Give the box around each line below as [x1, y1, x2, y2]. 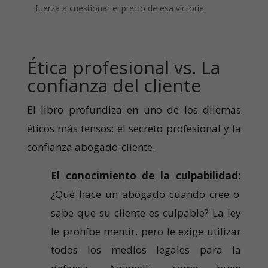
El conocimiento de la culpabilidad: [50, 169, 242, 183]
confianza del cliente [26, 73, 201, 98]
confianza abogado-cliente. [26, 140, 155, 154]
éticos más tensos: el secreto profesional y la [26, 121, 242, 136]
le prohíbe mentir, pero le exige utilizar [50, 224, 242, 239]
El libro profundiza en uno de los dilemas [26, 103, 242, 117]
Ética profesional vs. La [26, 55, 220, 80]
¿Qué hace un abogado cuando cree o [50, 187, 240, 202]
